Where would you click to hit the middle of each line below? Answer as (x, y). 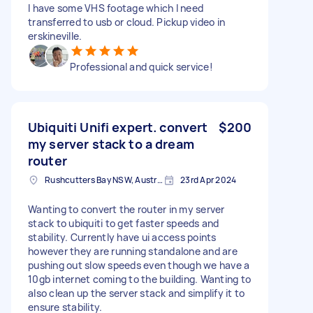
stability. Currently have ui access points (122, 237)
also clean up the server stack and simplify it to (137, 293)
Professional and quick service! (141, 66)
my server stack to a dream (111, 144)
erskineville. (55, 36)
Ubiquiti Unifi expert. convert (118, 127)
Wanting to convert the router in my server (126, 209)
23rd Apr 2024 (209, 180)
